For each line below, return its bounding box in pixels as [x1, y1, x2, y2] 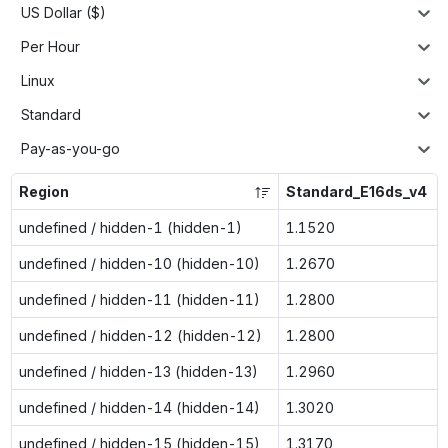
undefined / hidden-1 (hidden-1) [18, 218, 242, 236]
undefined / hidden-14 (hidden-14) [18, 398, 260, 416]
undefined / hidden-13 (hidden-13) [18, 362, 258, 380]
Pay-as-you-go [21, 140, 120, 158]
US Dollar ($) [21, 4, 106, 22]
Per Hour [21, 38, 80, 56]
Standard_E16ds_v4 [285, 182, 427, 200]
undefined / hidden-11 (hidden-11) [18, 290, 260, 308]
